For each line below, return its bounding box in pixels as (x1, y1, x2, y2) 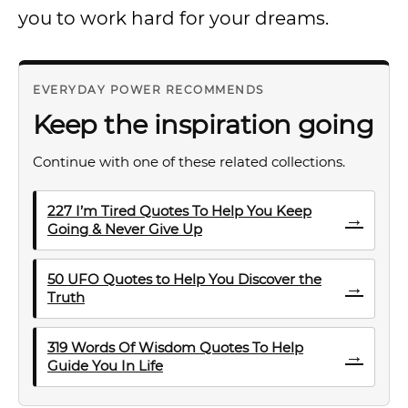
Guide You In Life (47, 356, 163, 374)
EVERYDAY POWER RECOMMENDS (33, 82, 264, 97)
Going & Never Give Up (47, 219, 202, 238)
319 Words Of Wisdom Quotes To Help (47, 338, 303, 356)
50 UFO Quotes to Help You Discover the (47, 270, 321, 288)
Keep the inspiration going (33, 107, 374, 140)
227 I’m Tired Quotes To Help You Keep (47, 201, 311, 219)
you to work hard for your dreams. (18, 6, 329, 29)
